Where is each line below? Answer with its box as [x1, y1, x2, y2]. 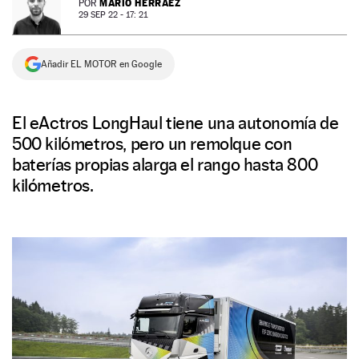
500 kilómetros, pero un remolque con [12, 133, 292, 154]
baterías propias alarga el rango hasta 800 [12, 154, 318, 175]
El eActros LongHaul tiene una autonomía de [12, 112, 339, 133]
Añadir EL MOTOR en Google [41, 58, 162, 70]
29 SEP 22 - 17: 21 [79, 10, 147, 20]
